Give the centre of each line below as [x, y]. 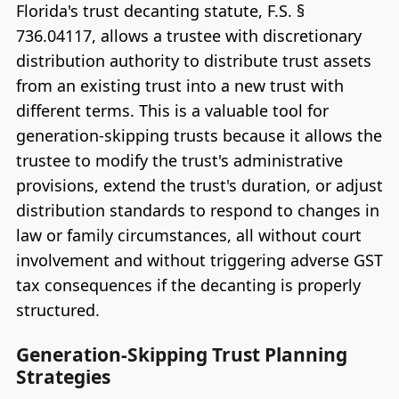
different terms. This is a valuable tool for [172, 111]
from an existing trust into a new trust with [179, 86]
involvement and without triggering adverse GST [199, 261]
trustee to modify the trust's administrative [179, 161]
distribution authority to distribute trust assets [193, 61]
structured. [57, 310]
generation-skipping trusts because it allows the [199, 136]
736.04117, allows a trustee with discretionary [188, 36]
